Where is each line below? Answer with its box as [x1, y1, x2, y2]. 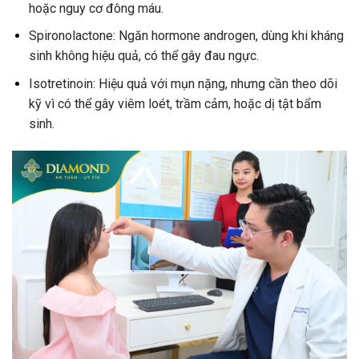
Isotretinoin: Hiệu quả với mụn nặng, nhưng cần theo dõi [28, 75, 337, 91]
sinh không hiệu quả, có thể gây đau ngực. [28, 48, 259, 64]
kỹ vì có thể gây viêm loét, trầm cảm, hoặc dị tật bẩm [28, 95, 321, 111]
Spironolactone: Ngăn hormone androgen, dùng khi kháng [28, 28, 344, 44]
